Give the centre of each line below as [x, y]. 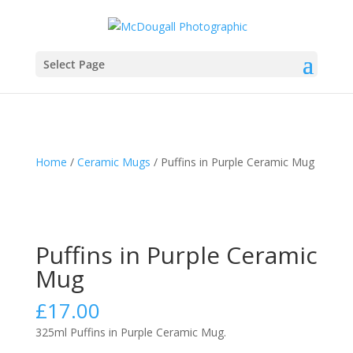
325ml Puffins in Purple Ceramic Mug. [130, 332]
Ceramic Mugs [113, 162]
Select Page [74, 64]
